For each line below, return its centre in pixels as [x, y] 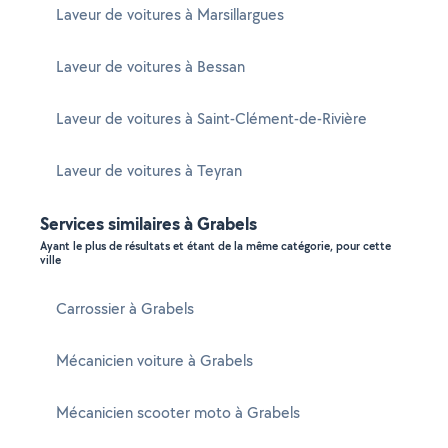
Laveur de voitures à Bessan [150, 66]
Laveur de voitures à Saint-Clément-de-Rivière [211, 118]
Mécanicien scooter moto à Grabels [178, 412]
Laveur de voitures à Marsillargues [170, 14]
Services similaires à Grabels [148, 223]
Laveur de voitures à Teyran [149, 170]
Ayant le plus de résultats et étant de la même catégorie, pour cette [215, 246]
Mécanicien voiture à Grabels [154, 360]
